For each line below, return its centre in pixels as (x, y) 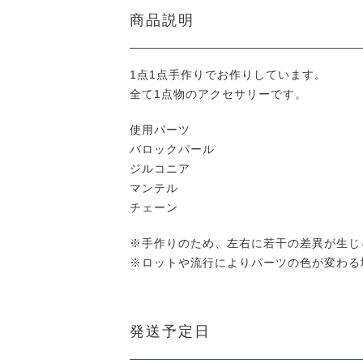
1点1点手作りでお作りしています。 (228, 75)
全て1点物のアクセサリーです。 (218, 94)
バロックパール (172, 149)
